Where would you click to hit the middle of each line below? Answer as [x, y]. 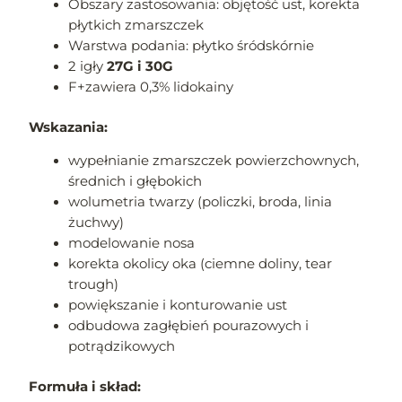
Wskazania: [69, 127]
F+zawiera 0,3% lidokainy [151, 87]
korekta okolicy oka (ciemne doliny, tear [201, 264]
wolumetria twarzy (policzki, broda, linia [201, 202]
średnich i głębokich [135, 182]
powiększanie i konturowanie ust [178, 306]
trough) [94, 285]
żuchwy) [96, 223]
